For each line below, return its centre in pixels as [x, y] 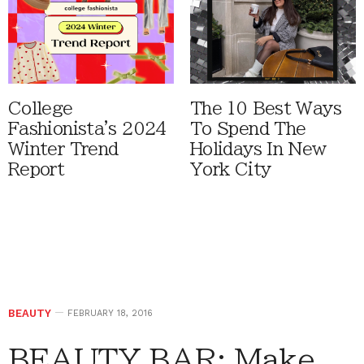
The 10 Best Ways [266, 109]
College [41, 109]
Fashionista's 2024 [87, 129]
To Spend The [248, 129]
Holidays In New [258, 149]
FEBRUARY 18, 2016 [110, 314]
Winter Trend [63, 149]
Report [37, 170]
